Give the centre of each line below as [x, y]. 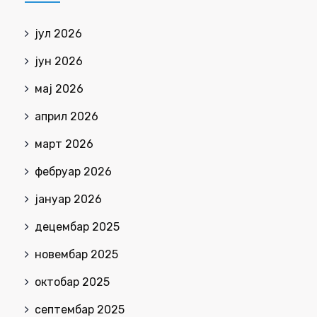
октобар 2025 [72, 282]
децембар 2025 [77, 227]
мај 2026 [59, 89]
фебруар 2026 [73, 172]
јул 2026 [58, 34]
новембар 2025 [76, 255]
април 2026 [67, 117]
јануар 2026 [68, 200]
